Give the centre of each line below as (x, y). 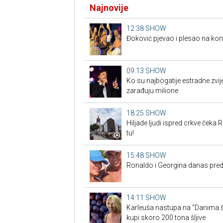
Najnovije (109, 8)
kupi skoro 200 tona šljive (166, 218)
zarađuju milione (152, 91)
